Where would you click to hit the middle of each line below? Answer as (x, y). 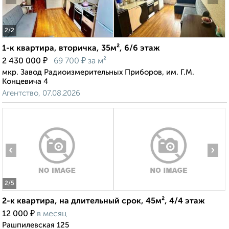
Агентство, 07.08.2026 (41, 94)
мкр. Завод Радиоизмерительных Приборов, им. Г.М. (98, 73)
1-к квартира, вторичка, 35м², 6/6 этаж (81, 49)
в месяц (52, 214)
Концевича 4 (25, 82)
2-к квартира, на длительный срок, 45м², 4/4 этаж (104, 202)
